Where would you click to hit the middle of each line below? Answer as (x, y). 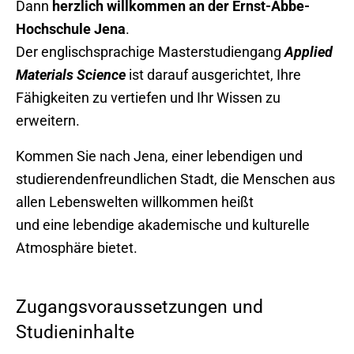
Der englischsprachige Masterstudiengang (150, 52)
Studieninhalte (75, 332)
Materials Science (71, 75)
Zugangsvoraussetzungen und (139, 307)
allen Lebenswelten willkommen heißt (136, 202)
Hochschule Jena (71, 29)
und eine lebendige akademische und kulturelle (163, 225)
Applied (309, 52)
